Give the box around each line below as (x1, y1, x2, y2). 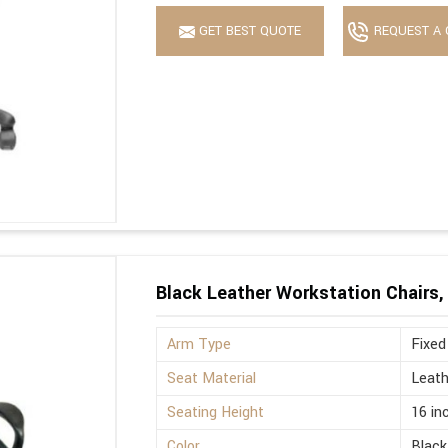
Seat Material (167, 367, 257, 389)
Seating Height (167, 401, 265, 423)
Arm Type (167, 333, 232, 355)
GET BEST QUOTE (195, 22, 302, 41)
